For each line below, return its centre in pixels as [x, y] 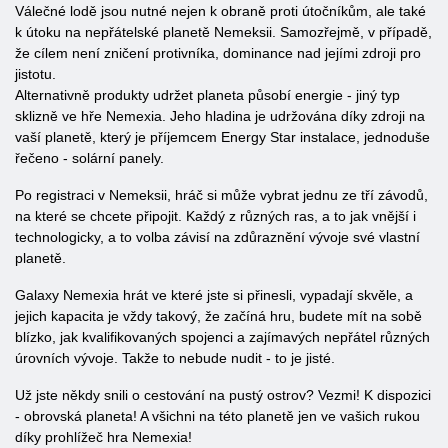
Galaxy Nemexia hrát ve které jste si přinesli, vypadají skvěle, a [214, 295]
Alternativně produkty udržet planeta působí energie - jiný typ [207, 95]
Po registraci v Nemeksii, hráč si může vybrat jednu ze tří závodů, [221, 195]
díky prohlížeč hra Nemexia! [103, 437]
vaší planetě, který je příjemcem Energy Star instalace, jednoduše [222, 137]
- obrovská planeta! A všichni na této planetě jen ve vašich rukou [217, 416]
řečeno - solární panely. [89, 158]
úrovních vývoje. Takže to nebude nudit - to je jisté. [175, 358]
